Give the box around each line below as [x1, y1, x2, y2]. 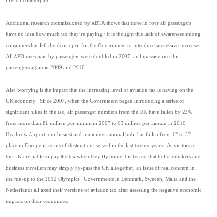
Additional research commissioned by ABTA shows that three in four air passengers [6, 20, 191, 26]
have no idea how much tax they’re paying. [6, 31, 104, 37]
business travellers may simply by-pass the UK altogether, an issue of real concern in [6, 165, 195, 170]
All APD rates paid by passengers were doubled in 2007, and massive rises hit [6, 54, 179, 59]
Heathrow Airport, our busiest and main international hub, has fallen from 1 [6, 132, 175, 137]
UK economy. [6, 98, 37, 104]
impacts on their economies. [6, 199, 68, 204]
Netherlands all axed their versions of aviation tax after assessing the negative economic [6, 187, 201, 193]
